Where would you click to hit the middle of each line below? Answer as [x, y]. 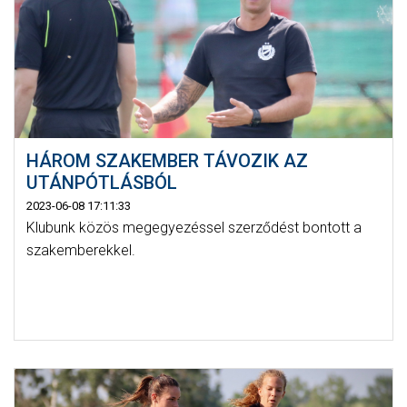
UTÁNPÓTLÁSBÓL [101, 182]
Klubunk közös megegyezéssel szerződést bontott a [194, 227]
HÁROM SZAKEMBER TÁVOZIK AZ [167, 160]
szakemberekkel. [80, 250]
